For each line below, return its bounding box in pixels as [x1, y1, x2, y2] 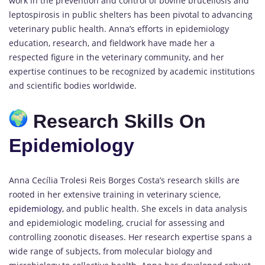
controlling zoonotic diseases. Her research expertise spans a [9, 231, 252, 243]
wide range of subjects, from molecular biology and [9, 245, 212, 257]
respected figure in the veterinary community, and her [9, 51, 224, 63]
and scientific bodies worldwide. [9, 80, 137, 92]
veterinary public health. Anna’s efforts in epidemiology [9, 23, 229, 35]
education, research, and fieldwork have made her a [9, 37, 215, 49]
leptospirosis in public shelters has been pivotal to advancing [9, 9, 253, 21]
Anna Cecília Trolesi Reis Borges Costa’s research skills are [9, 174, 240, 186]
